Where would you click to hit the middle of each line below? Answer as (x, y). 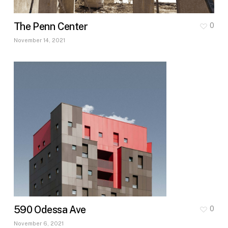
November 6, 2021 (38, 223)
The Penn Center (50, 26)
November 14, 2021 (39, 40)
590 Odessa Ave (50, 209)
